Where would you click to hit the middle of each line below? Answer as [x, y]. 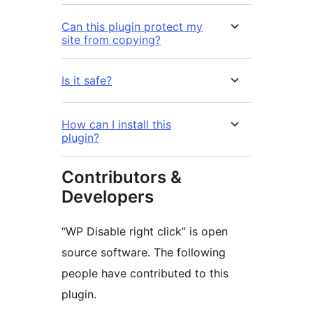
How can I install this [116, 125]
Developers [108, 197]
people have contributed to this [145, 274]
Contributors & [122, 177]
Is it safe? [87, 81]
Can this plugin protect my [132, 27]
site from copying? [111, 40]
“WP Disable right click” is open [145, 232]
